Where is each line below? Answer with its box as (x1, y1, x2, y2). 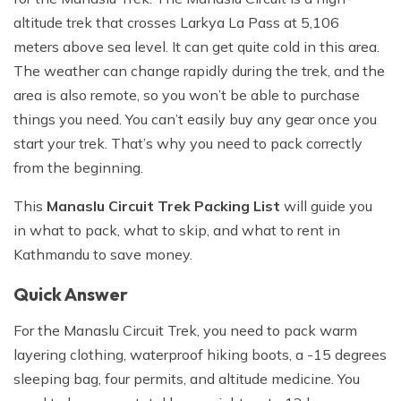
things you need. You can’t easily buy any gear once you (13, 110, 377, 129)
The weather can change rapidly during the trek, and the (13, 62, 385, 81)
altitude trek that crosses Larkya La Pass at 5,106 (13, 13, 339, 32)
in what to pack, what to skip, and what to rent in (13, 221, 340, 240)
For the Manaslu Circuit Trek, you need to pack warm (13, 321, 357, 340)
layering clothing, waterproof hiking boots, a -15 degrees (13, 346, 387, 364)
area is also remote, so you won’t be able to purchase (13, 86, 360, 105)
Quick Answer (13, 283, 128, 306)
